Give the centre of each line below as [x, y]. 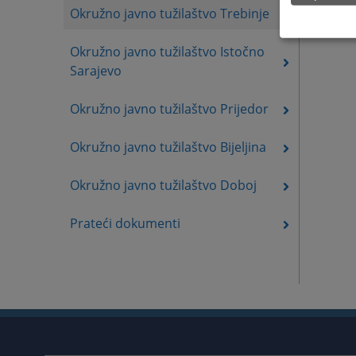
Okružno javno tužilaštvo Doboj [163, 186]
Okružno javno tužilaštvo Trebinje [170, 14]
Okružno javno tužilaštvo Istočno [167, 52]
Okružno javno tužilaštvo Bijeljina [168, 147]
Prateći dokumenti [125, 224]
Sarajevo [96, 71]
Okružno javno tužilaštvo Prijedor [169, 109]
